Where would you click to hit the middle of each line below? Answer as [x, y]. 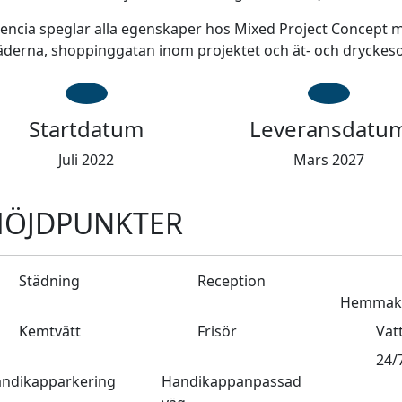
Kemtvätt [48, 331]
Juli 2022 [87, 160]
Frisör [215, 331]
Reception [229, 281]
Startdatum [87, 129]
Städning [48, 281]
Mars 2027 [328, 160]
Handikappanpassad [231, 381]
